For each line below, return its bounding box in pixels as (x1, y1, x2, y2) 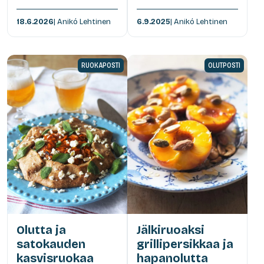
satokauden (16, 236, 85, 251)
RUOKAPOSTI (81, 61, 120, 70)
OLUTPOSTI (208, 61, 240, 70)
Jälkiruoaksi (137, 222, 204, 237)
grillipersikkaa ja (137, 236, 233, 251)
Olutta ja (16, 222, 66, 237)
